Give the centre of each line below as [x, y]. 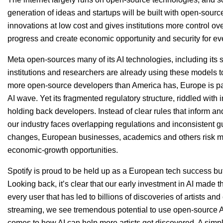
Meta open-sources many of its [62, 60]
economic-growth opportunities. [63, 150]
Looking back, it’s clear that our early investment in [97, 184]
